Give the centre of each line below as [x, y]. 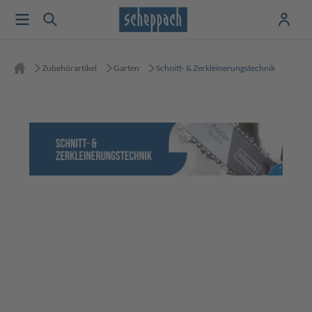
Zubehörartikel [69, 68]
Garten [126, 68]
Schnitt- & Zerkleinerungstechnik [216, 68]
